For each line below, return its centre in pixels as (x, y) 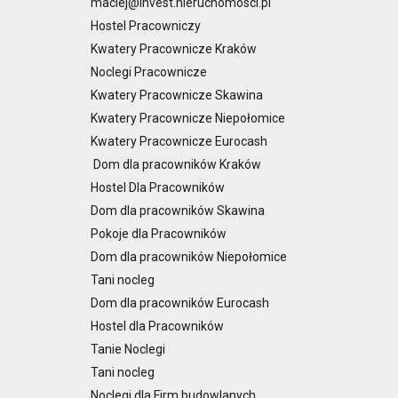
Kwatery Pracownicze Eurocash (179, 141)
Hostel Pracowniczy (146, 25)
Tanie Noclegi (131, 349)
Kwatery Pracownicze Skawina (177, 95)
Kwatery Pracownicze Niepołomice (188, 118)
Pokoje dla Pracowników (160, 233)
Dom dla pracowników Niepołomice (189, 256)
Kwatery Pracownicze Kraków (174, 48)
